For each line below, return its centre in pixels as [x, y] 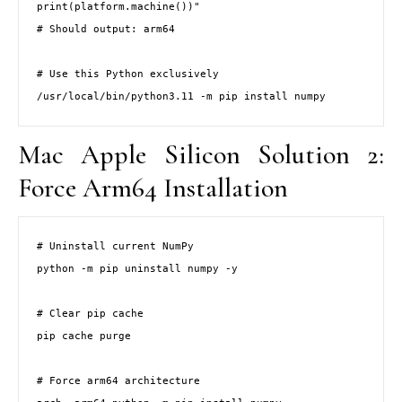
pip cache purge [84, 336]
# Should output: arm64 [106, 30]
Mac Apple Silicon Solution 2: [201, 155]
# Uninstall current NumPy [115, 246]
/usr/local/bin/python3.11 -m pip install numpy [181, 97]
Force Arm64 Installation [153, 188]
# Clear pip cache [90, 313]
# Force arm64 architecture [118, 380]
